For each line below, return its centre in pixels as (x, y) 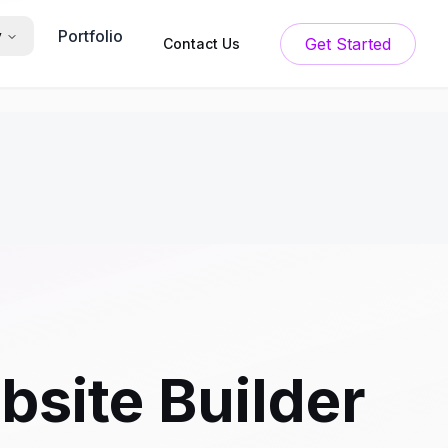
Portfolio (90, 36)
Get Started (363, 43)
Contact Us (201, 43)
